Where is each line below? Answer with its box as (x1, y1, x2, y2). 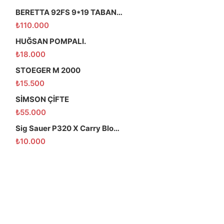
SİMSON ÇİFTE (15, 94, 69, 104)
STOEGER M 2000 (15, 65, 80, 75)
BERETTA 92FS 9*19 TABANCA (116, 7, 122, 17)
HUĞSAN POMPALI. (15, 36, 86, 46)
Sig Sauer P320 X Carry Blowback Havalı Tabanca (113, 123, 119, 133)
